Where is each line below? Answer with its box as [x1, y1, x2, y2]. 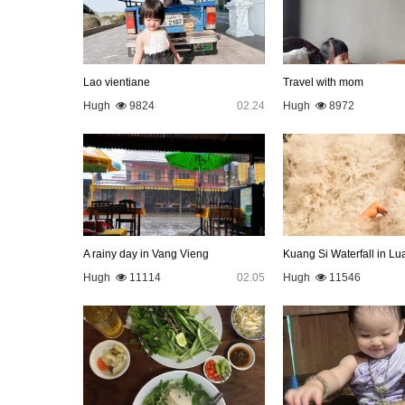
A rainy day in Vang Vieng [83, 247, 209, 260]
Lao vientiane [83, 75, 150, 89]
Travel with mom [282, 75, 363, 89]
